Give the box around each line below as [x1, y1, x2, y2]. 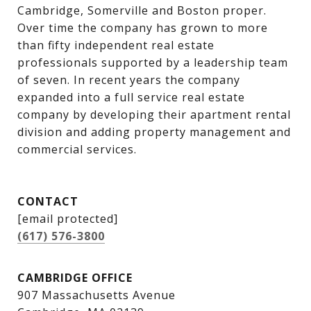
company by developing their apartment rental [17, 107, 291, 123]
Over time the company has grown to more [17, 20, 268, 36]
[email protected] [17, 211, 118, 227]
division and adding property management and [17, 124, 291, 140]
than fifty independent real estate [17, 37, 215, 53]
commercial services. [17, 142, 137, 158]
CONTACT [17, 194, 78, 210]
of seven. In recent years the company [17, 72, 240, 88]
